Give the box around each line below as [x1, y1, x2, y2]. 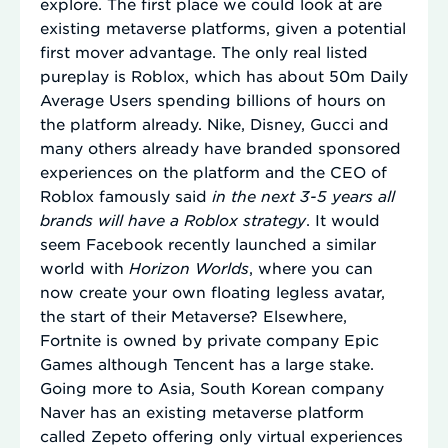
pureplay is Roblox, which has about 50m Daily [40, 65, 408, 85]
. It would [306, 209, 380, 229]
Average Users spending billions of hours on [40, 89, 386, 109]
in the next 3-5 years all [212, 185, 395, 205]
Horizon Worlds [129, 257, 249, 277]
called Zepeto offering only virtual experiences [40, 425, 403, 445]
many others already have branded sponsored [40, 137, 401, 157]
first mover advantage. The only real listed [40, 41, 368, 61]
